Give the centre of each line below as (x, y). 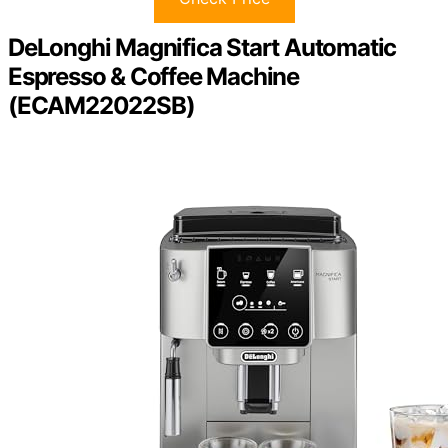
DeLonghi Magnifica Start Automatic (202, 47)
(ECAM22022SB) (101, 105)
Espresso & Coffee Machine (153, 76)
